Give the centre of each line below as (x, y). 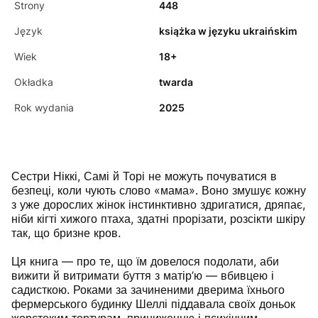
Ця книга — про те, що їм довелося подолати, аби (145, 261)
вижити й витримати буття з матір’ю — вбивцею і (143, 275)
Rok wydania (44, 108)
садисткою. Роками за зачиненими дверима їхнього (148, 290)
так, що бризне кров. (66, 233)
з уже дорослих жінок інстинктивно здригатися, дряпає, (158, 204)
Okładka (34, 82)
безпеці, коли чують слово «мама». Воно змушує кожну (159, 190)
